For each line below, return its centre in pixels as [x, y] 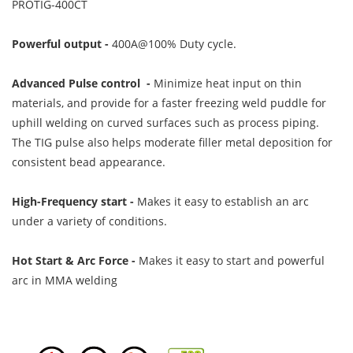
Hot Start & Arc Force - [74, 260]
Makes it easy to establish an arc [223, 201]
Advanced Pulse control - [83, 83]
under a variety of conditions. [91, 221]
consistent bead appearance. [90, 162]
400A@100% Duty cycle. [176, 43]
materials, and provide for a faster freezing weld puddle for [169, 102]
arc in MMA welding [65, 280]
